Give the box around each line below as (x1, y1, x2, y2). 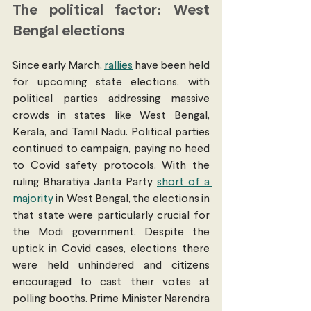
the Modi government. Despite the (12, 227, 210, 239)
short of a (157, 177, 210, 189)
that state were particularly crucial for (12, 210, 210, 222)
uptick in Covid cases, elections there (12, 244, 210, 255)
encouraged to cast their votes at (12, 277, 210, 289)
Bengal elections (12, 22, 125, 40)
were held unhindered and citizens (12, 260, 210, 272)
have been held (133, 60, 210, 72)
